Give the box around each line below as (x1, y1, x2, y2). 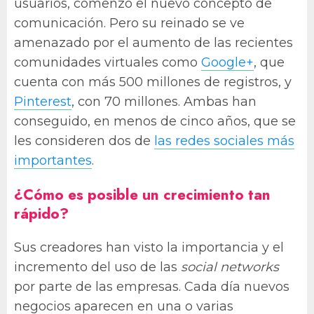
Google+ (201, 54, 254, 70)
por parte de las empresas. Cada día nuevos (14, 278, 289, 294)
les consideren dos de (14, 132, 154, 149)
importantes (14, 152, 92, 168)
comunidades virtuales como (14, 54, 201, 70)
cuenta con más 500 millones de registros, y (14, 74, 292, 90)
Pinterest (14, 93, 71, 109)
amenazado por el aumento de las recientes (14, 34, 293, 50)
